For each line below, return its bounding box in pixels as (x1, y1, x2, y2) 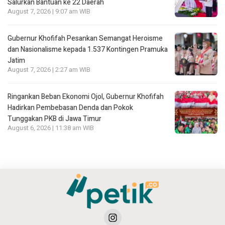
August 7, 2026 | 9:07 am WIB (8, 7, 90, 16)
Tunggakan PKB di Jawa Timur (8, 113, 101, 124)
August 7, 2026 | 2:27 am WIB (8, 65, 90, 74)
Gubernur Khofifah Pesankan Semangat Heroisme (8, 33, 163, 44)
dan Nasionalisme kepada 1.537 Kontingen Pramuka (8, 44, 168, 55)
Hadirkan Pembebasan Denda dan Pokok (8, 102, 133, 113)
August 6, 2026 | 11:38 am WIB (8, 123, 94, 133)
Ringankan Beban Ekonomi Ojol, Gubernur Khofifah (8, 91, 164, 102)
